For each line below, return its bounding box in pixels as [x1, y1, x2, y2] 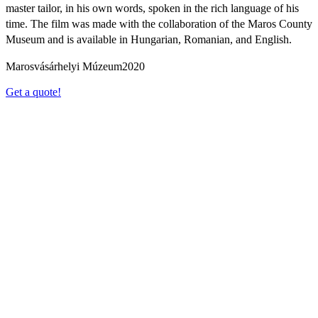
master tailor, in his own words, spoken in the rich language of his [6, 1, 299, 14]
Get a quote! [6, 85, 61, 98]
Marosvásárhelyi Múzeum [6, 60, 122, 72]
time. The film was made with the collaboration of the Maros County [6, 17, 312, 30]
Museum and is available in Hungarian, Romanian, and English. [6, 33, 292, 45]
